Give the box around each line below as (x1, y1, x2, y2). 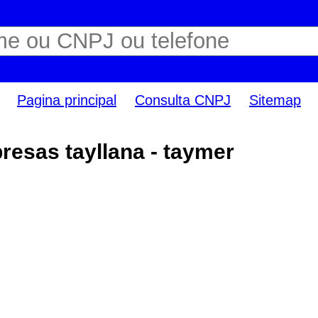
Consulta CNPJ (135, 92, 231, 109)
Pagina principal (17, 92, 116, 109)
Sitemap (249, 92, 301, 109)
